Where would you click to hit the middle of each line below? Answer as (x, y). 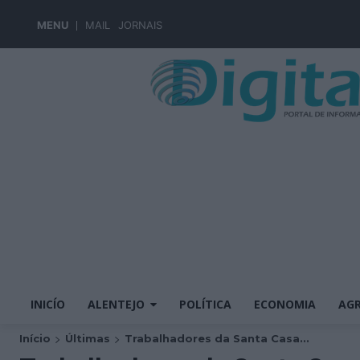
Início (35, 338)
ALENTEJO (116, 304)
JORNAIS (140, 25)
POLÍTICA (205, 304)
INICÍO (48, 304)
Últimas (88, 338)
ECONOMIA (285, 304)
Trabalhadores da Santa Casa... (217, 338)
